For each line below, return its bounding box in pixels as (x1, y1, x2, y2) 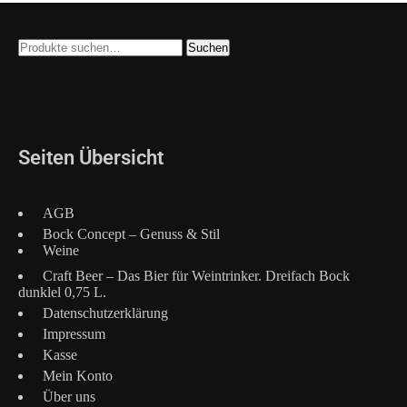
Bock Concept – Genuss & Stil (43, 225, 220, 242)
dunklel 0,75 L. (18, 283, 106, 300)
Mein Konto (43, 367, 113, 383)
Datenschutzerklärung (43, 304, 168, 321)
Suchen (188, 40, 228, 55)
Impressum (43, 325, 105, 342)
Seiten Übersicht (18, 145, 164, 169)
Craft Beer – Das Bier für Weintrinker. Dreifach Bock (43, 267, 350, 283)
